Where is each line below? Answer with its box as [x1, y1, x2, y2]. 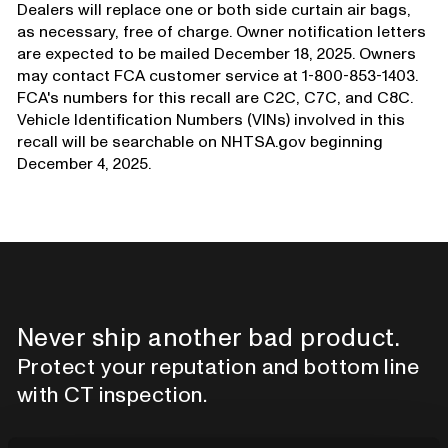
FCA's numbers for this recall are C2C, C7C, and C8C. [16, 86, 413, 109]
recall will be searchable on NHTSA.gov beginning [16, 130, 383, 153]
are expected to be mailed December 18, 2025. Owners [16, 42, 416, 65]
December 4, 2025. [16, 152, 151, 175]
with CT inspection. [16, 379, 208, 410]
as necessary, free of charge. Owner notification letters [16, 20, 426, 43]
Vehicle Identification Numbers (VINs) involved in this [16, 108, 405, 131]
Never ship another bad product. [16, 320, 401, 355]
